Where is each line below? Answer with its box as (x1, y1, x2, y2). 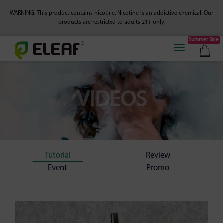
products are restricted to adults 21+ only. (58, 19, 165, 25)
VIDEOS (76, 89, 147, 111)
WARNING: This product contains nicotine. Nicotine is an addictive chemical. (10, 10, 204, 16)
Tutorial (44, 151, 71, 160)
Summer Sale (189, 37, 219, 43)
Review (145, 151, 170, 160)
